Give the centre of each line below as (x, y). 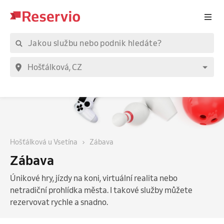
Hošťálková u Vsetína (44, 142)
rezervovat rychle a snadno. (59, 202)
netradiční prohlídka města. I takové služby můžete (101, 190)
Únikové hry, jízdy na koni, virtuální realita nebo (94, 178)
